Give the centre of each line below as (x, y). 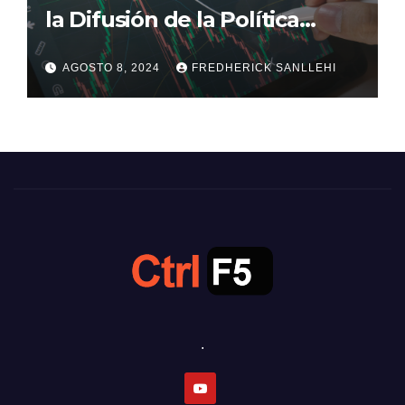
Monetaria (100, 47)
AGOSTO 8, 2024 (113, 67)
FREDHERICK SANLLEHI (264, 67)
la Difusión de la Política (172, 19)
